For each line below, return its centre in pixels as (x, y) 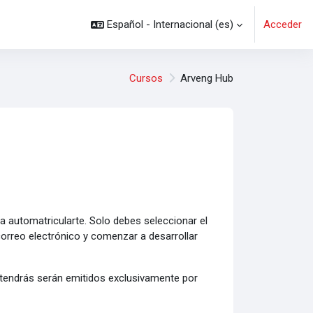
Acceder (283, 24)
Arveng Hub (207, 78)
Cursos (146, 78)
